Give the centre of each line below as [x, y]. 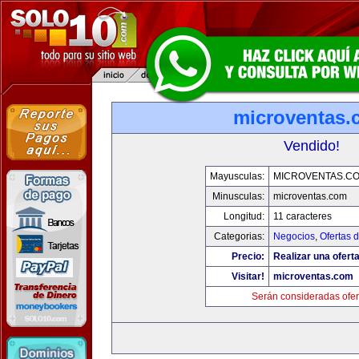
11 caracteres [302, 216]
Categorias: [239, 236]
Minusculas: [238, 196]
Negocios [294, 236]
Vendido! [312, 146]
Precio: [248, 256]
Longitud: [244, 216]
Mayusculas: [237, 176]
